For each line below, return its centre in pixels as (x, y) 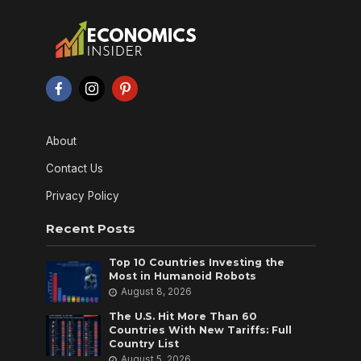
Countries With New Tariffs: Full (201, 330)
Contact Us (74, 168)
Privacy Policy (82, 195)
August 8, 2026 (157, 291)
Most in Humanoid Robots (183, 276)
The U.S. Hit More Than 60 (183, 316)
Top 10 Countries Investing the (197, 262)
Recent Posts (90, 228)
